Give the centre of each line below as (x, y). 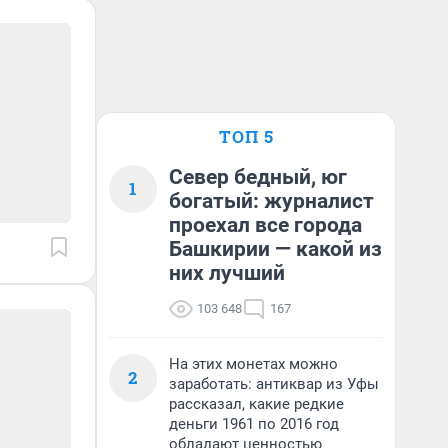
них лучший (227, 273)
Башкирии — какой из (275, 249)
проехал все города (265, 225)
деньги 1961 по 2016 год (254, 424)
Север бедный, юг (258, 177)
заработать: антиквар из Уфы (274, 384)
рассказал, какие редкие (256, 404)
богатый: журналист (271, 201)
